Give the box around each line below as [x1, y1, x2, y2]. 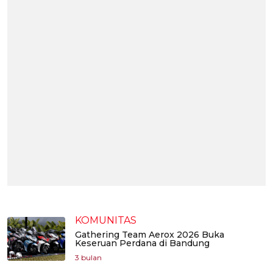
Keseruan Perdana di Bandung [75, 238, 210, 249]
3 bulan [75, 253, 102, 263]
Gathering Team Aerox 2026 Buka [75, 229, 224, 241]
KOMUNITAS [75, 214, 136, 227]
